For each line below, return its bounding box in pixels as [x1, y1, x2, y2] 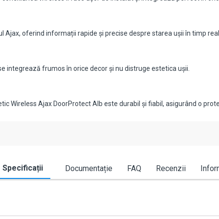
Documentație [65, 164, 112, 174]
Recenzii [156, 164, 186, 174]
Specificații [2, 163, 43, 173]
